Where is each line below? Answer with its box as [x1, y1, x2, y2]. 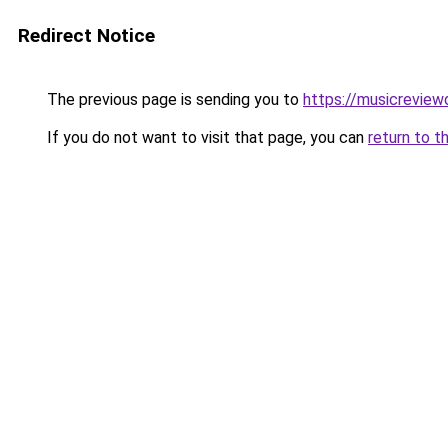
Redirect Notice [18, 24, 155, 47]
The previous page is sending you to [43, 90, 303, 109]
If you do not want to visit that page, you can [43, 128, 368, 147]
